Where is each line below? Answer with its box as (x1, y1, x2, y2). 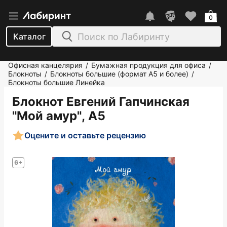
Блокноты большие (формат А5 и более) (50, 69, 188, 78)
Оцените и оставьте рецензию (24, 130, 146, 140)
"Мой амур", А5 (12, 108, 105, 123)
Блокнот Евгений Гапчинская (12, 94, 190, 109)
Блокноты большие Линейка (8, 78, 105, 87)
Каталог (13, 31, 46, 42)
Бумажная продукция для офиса (91, 61, 206, 69)
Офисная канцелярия (8, 61, 83, 69)
